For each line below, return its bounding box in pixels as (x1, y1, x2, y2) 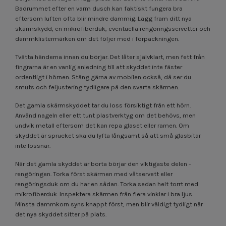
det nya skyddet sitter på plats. (15, 210, 106, 218)
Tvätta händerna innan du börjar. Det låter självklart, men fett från (15, 52, 205, 61)
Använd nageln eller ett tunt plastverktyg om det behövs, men (15, 111, 196, 119)
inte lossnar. (15, 141, 50, 149)
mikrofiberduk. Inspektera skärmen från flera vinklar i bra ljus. (15, 190, 193, 198)
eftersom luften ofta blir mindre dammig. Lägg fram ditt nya (15, 14, 192, 22)
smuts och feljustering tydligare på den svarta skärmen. (15, 83, 179, 91)
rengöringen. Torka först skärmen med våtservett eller (15, 169, 173, 178)
